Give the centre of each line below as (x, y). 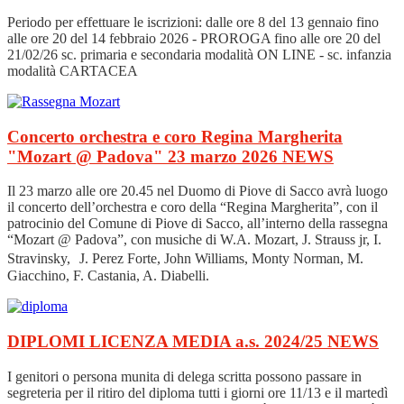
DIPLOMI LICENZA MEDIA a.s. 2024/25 (167, 342)
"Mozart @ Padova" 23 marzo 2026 (145, 156)
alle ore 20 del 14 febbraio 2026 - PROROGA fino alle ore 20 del (194, 39)
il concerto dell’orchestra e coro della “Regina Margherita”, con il (193, 207)
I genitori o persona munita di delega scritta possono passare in (184, 376)
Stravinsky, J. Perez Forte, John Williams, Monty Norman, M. (185, 259)
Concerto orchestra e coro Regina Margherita (175, 136)
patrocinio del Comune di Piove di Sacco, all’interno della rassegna (197, 224)
